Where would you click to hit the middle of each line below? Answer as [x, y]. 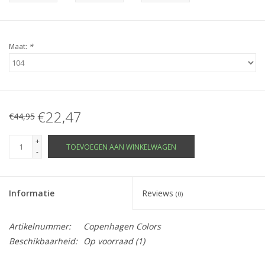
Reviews [159, 193]
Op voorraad [108, 241]
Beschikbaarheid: [43, 241]
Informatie [32, 193]
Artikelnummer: [40, 227]
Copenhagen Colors [122, 227]
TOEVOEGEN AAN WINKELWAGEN [121, 147]
